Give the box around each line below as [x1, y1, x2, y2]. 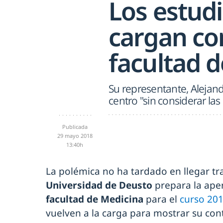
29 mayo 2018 [57, 131, 93, 139]
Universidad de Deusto [46, 178, 155, 192]
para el [146, 192, 180, 206]
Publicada [62, 122, 88, 130]
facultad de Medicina [46, 192, 146, 206]
